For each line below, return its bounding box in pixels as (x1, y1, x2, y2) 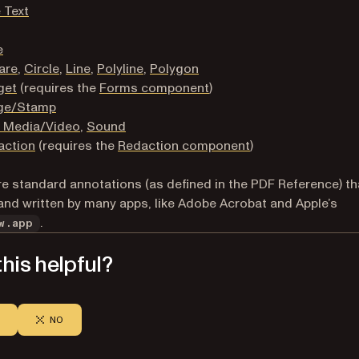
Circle (24, 60, 59, 78)
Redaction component (118, 137, 250, 155)
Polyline (97, 60, 143, 78)
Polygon (150, 60, 199, 78)
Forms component (99, 79, 209, 97)
